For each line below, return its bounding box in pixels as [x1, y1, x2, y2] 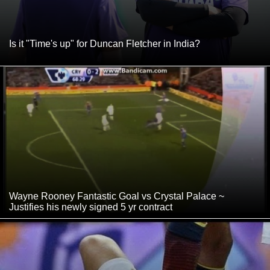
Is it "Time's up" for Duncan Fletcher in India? [9, 39, 200, 49]
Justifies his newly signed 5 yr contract [9, 202, 172, 213]
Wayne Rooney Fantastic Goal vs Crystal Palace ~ [9, 191, 224, 202]
